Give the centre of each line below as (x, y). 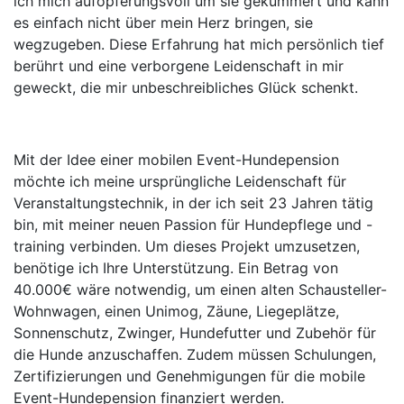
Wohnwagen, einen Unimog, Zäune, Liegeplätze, (176, 312)
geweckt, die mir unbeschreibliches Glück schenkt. (186, 88)
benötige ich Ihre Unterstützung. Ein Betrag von (176, 268)
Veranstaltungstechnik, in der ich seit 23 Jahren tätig (193, 203)
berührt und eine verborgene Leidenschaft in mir (179, 66)
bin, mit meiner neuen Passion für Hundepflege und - (193, 225)
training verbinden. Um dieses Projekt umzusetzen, (187, 247)
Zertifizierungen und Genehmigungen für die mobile (189, 376)
